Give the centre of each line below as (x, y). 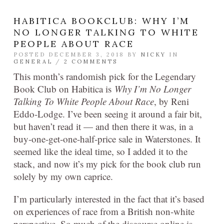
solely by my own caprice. (63, 176)
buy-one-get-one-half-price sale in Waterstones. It (107, 139)
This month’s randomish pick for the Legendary (105, 76)
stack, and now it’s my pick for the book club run (107, 164)
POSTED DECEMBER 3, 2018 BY (77, 54)
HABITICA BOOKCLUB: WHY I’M (101, 21)
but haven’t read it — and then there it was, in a (103, 126)
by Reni (173, 101)
